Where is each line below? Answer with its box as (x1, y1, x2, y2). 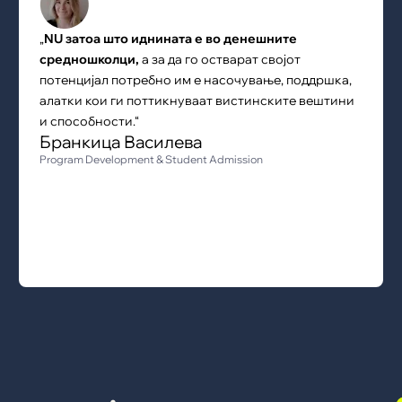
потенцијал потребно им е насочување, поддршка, (39, 71, 352, 88)
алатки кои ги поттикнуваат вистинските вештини (39, 92, 354, 109)
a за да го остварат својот (138, 50, 301, 67)
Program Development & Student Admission (39, 152, 263, 166)
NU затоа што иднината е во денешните (43, 30, 297, 47)
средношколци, (39, 50, 139, 67)
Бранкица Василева (39, 130, 202, 153)
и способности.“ (39, 112, 139, 129)
